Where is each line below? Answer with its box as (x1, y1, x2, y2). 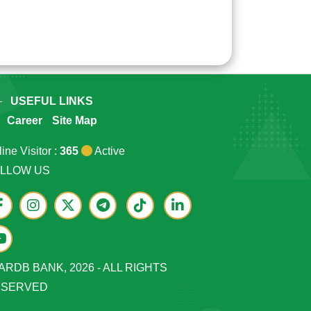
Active (92, 145, 125, 158)
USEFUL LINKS (10, 95, 93, 108)
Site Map (52, 115, 97, 127)
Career (7, 115, 42, 127)
